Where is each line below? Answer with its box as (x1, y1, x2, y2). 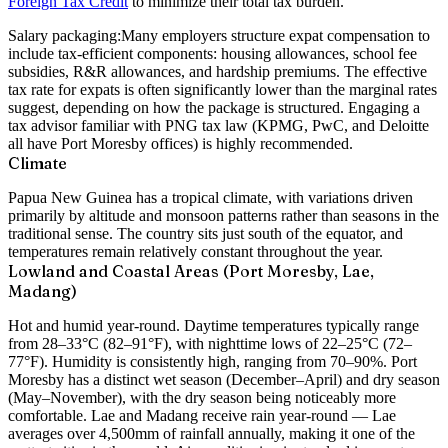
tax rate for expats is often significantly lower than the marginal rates (8, 80, 437, 98)
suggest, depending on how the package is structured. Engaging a (8, 98, 420, 116)
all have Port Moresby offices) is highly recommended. (8, 134, 353, 152)
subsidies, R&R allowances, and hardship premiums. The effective (8, 62, 427, 80)
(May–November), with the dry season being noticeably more (8, 388, 396, 406)
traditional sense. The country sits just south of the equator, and (8, 224, 403, 242)
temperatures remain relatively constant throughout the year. (8, 242, 383, 260)
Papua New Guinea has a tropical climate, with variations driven (8, 188, 413, 206)
